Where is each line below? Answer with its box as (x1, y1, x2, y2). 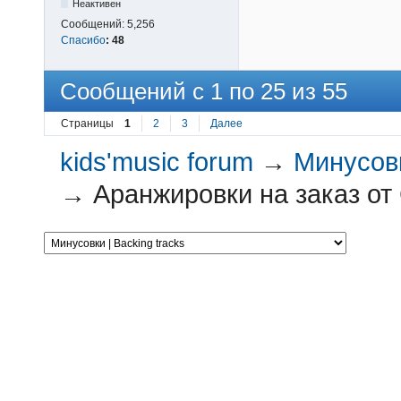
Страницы (61, 117, 114, 131)
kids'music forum (60, 148, 254, 177)
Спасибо (61, 33, 106, 47)
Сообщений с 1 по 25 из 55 (60, 77, 347, 105)
